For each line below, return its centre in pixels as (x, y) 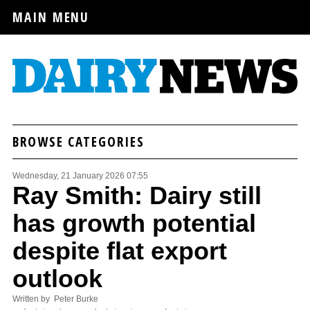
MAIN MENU (51, 17)
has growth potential (134, 223)
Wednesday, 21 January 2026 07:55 (80, 175)
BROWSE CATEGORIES (79, 141)
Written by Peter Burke (55, 299)
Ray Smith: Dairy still (137, 195)
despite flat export (120, 250)
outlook (57, 278)
